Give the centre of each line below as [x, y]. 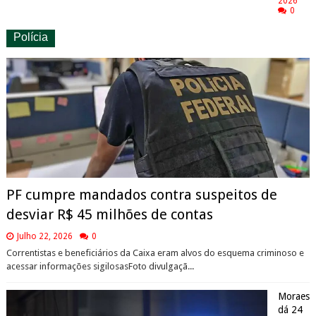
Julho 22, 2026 [44, 237]
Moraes [293, 297]
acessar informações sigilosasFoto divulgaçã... [100, 267]
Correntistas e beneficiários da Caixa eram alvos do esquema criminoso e [155, 253]
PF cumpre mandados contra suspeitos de [141, 195]
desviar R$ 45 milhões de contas [109, 215]
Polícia [30, 37]
